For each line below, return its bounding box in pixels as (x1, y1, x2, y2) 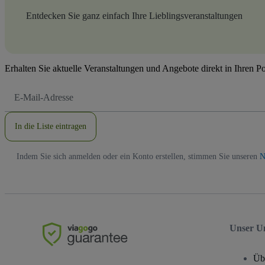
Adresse (14, 105, 37, 114)
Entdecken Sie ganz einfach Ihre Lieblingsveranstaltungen (26, 11, 243, 21)
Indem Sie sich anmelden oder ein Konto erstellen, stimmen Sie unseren (17, 152, 260, 161)
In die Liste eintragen (15, 122, 86, 131)
